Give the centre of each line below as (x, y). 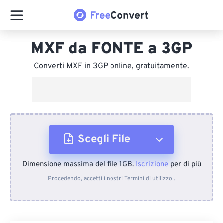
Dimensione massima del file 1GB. (79, 165)
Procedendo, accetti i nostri (86, 179)
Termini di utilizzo (148, 179)
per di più (184, 165)
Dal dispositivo (112, 171)
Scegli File (104, 140)
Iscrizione (152, 165)
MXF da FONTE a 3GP (111, 49)
